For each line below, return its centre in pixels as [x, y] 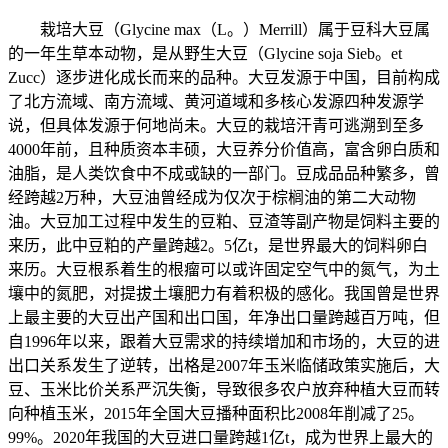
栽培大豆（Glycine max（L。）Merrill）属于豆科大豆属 [219, 30]
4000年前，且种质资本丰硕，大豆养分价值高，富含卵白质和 [224, 150]
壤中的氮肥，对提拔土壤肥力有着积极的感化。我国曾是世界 [224, 294]
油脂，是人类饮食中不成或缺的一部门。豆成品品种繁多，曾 [224, 174]
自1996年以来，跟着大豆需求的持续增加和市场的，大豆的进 [224, 342]
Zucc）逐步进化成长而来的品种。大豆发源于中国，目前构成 [224, 78]
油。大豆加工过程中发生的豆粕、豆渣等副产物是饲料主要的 [224, 222]
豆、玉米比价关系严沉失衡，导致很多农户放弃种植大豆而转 [224, 390]
